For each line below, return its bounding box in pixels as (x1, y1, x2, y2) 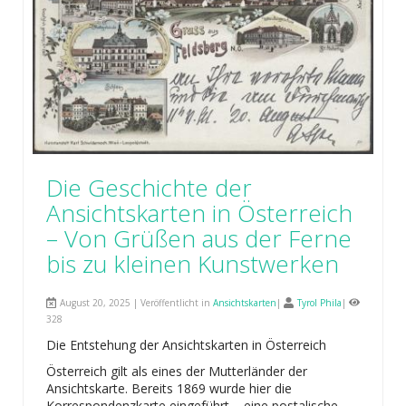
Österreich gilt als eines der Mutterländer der (46, 362, 307, 380)
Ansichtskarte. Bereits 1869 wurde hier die (46, 379, 292, 397)
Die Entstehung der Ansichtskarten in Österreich (46, 335, 326, 353)
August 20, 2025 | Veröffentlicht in (57, 295, 213, 309)
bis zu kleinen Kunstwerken (46, 246, 339, 280)
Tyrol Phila (297, 295, 342, 309)
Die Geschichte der (46, 170, 252, 204)
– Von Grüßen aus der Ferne (46, 221, 352, 255)
